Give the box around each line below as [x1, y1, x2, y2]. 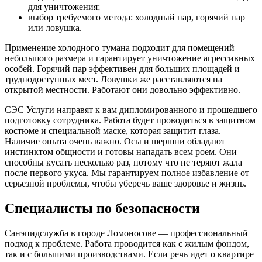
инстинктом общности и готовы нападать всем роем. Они [5, 147, 237, 157]
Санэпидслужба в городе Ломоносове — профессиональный [5, 228, 248, 239]
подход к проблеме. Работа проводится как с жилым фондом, [5, 239, 249, 249]
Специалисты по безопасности [5, 201, 200, 216]
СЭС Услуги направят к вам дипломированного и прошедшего [5, 105, 257, 115]
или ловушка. [28, 23, 82, 33]
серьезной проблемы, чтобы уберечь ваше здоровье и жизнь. [5, 178, 246, 189]
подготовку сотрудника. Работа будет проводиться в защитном [5, 115, 256, 126]
